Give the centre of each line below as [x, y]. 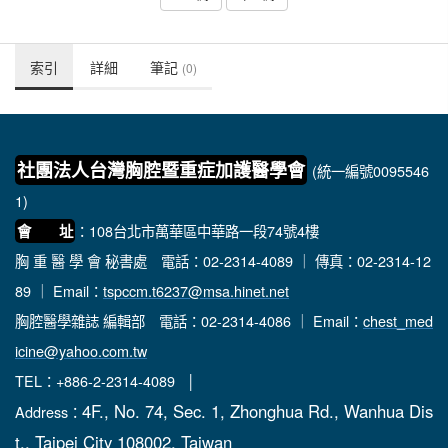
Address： [48, 411]
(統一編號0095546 [370, 170]
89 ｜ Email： [59, 290]
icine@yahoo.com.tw [81, 350]
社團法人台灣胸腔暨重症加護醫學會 [161, 170]
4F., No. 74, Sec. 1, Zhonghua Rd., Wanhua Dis [257, 411]
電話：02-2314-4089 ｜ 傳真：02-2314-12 [296, 260]
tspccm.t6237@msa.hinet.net [196, 290]
